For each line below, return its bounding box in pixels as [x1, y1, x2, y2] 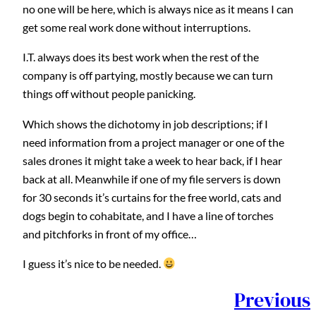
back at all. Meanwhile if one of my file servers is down [23, 171, 281, 186]
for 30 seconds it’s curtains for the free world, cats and [23, 190, 281, 204]
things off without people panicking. [23, 87, 195, 101]
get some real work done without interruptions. [23, 20, 250, 35]
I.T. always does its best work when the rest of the [23, 50, 259, 64]
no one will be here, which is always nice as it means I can [23, 2, 293, 16]
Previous [234, 286, 310, 314]
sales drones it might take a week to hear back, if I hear [23, 153, 282, 167]
